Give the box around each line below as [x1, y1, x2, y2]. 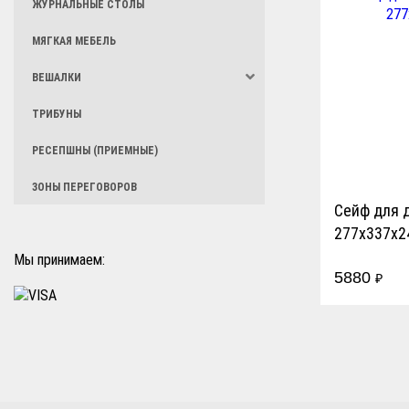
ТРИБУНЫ [32, 108, 81, 121]
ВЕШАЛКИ [32, 71, 81, 84]
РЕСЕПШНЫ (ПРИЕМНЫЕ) [32, 144, 158, 157]
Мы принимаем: [14, 251, 105, 268]
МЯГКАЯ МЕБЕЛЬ [32, 35, 116, 47]
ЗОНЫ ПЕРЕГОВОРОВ [32, 181, 137, 194]
